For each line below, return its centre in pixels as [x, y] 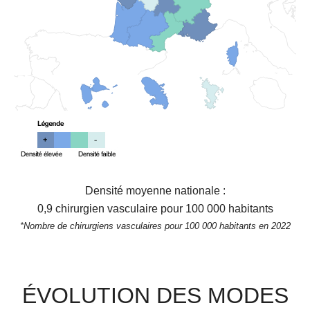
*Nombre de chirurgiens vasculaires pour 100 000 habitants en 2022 [155, 226]
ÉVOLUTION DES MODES [155, 295]
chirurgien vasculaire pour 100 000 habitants [163, 209]
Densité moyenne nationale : [155, 191]
